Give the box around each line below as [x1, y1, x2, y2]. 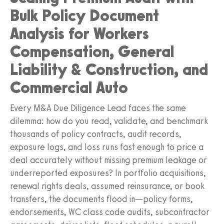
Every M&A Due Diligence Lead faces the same [10, 102, 186, 113]
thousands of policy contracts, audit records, [10, 128, 181, 139]
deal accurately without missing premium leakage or [10, 154, 207, 165]
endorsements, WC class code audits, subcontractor [10, 206, 209, 217]
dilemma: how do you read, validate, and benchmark [10, 115, 208, 126]
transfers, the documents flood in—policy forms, [10, 193, 193, 204]
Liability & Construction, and [10, 59, 208, 79]
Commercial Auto [10, 77, 128, 97]
